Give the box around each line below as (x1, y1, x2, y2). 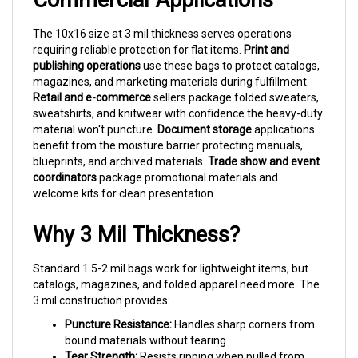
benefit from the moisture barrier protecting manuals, (33, 122, 303, 135)
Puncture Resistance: (65, 301, 172, 314)
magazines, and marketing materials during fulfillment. (33, 58, 309, 71)
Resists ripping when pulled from (137, 333, 304, 346)
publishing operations (33, 42, 141, 55)
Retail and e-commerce (33, 74, 151, 87)
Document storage (157, 106, 252, 119)
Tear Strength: (65, 333, 137, 346)
